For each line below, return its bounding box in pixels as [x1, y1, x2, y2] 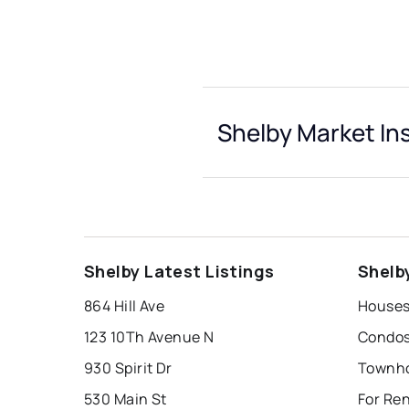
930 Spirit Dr [84, 358, 173, 379]
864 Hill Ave [84, 296, 165, 317]
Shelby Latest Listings [84, 260, 275, 283]
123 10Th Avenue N [84, 327, 215, 348]
